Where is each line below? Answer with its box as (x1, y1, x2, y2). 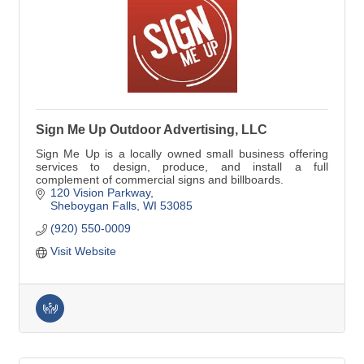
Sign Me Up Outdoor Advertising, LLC (36, 122, 267, 136)
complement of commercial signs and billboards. (36, 172, 284, 186)
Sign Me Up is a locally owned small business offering (36, 146, 328, 160)
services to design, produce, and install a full (36, 159, 328, 173)
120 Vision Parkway (50, 185, 150, 199)
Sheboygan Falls (50, 198, 136, 212)
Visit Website (50, 244, 116, 258)
